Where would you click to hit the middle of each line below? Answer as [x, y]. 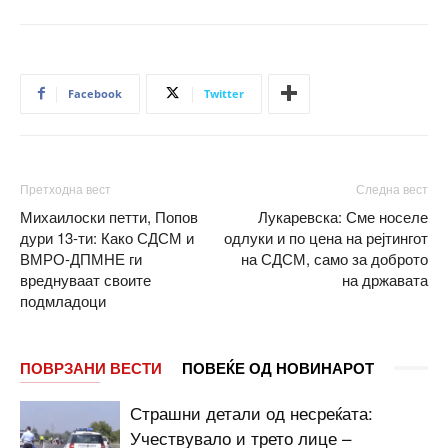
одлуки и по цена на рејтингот [326, 237]
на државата [385, 279]
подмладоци [63, 300]
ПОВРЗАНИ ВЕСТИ [91, 367]
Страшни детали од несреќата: [251, 412]
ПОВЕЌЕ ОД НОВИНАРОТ [278, 367]
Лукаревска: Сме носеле [343, 216]
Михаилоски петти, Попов [109, 216]
